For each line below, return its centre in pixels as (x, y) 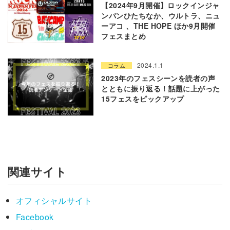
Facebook (35, 217)
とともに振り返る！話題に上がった (161, 88)
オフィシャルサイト (54, 201)
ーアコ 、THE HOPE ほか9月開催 (158, 26)
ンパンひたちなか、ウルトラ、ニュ (161, 16)
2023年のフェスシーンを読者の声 (158, 78)
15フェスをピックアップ (143, 98)
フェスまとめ (124, 36)
